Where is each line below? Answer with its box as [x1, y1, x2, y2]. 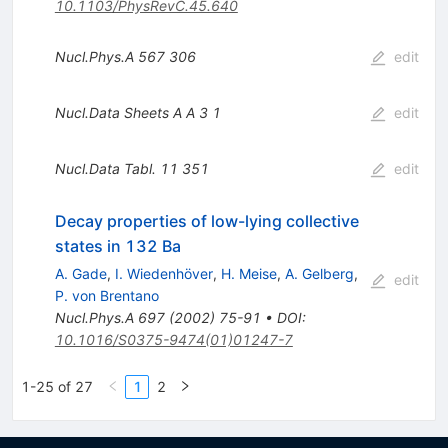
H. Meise [220, 264, 277, 282]
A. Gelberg [284, 264, 354, 282]
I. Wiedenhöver [114, 264, 213, 282]
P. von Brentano [54, 286, 159, 304]
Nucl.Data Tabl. [54, 159, 156, 177]
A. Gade [54, 264, 107, 282]
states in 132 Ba [54, 235, 181, 256]
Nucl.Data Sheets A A [54, 103, 195, 121]
